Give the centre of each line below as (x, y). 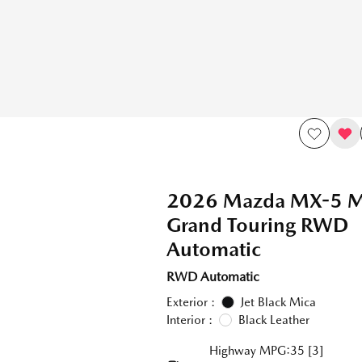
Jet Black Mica (278, 302)
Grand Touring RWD (257, 225)
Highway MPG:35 (257, 351)
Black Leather (274, 320)
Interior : (189, 320)
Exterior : (190, 302)
